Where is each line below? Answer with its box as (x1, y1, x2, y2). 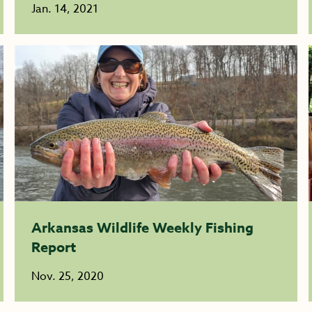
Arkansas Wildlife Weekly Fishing (31, 218, 254, 237)
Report (31, 237, 77, 256)
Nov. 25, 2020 (31, 268, 104, 285)
